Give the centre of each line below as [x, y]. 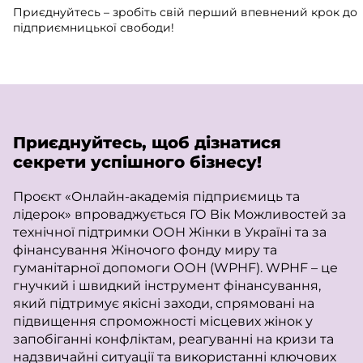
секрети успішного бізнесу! [137, 162]
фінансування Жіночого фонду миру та [145, 250]
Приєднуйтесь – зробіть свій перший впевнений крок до [185, 12]
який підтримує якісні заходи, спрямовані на [164, 303]
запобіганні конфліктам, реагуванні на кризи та [173, 339]
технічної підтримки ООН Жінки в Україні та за [170, 232]
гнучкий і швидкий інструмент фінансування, [167, 286]
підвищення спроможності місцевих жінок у [163, 321]
